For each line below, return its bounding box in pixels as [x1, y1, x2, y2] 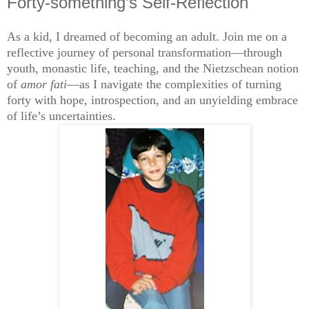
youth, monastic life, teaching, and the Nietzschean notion [7, 61, 299, 75]
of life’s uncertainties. [7, 108, 116, 123]
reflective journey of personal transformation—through [7, 45, 282, 59]
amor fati [21, 77, 67, 91]
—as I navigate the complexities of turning [67, 77, 281, 91]
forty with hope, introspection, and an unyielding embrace [7, 92, 298, 107]
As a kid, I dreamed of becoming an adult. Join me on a [7, 29, 287, 43]
